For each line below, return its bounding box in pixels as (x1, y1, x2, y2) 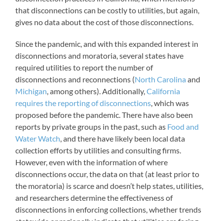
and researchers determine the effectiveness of (15, 192, 173, 202)
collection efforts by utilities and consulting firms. (15, 145, 182, 155)
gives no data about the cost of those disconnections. (15, 17, 194, 27)
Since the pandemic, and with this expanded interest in (15, 38, 199, 48)
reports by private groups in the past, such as (15, 121, 168, 131)
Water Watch (15, 133, 61, 143)
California (147, 86, 181, 96)
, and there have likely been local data (60, 133, 185, 143)
